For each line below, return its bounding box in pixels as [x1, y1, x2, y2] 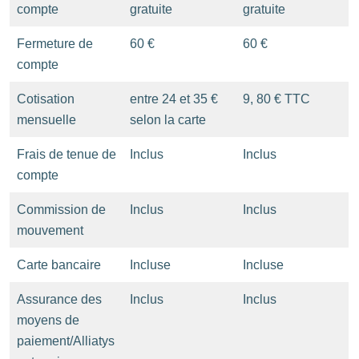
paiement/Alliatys [17, 333, 115, 348]
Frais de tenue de [17, 147, 116, 161]
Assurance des [17, 292, 102, 306]
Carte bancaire [17, 257, 101, 272]
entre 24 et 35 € [130, 91, 218, 106]
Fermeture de [17, 36, 93, 50]
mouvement [17, 223, 83, 237]
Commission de [17, 202, 106, 216]
